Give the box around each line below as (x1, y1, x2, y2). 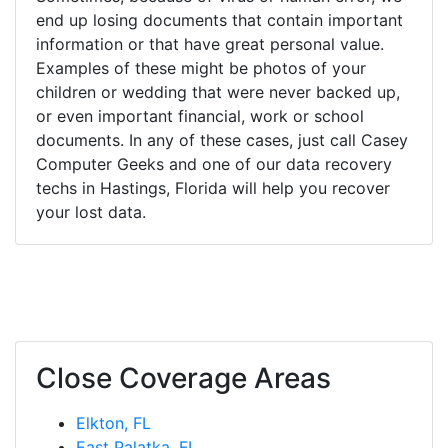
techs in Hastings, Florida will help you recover (36, 177, 390, 198)
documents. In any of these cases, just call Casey (36, 129, 408, 150)
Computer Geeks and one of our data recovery (36, 153, 392, 174)
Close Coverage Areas (36, 360, 331, 395)
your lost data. (36, 201, 146, 222)
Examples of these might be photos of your (36, 57, 366, 78)
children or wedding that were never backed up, (36, 81, 400, 102)
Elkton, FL (76, 412, 151, 433)
